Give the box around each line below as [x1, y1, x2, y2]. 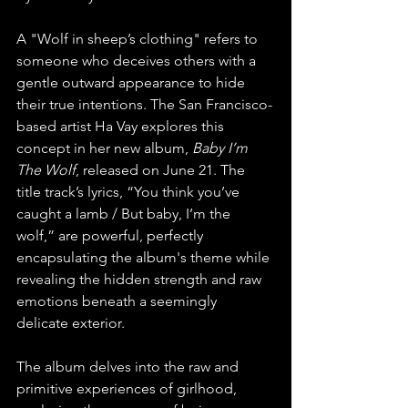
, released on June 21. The [76, 161, 249, 179]
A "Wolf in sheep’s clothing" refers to [16, 30, 261, 48]
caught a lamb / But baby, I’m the [16, 205, 234, 223]
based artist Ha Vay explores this [16, 117, 228, 136]
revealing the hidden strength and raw [16, 270, 265, 289]
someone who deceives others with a [16, 52, 260, 70]
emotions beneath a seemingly [16, 292, 220, 311]
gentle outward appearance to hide [16, 74, 249, 92]
